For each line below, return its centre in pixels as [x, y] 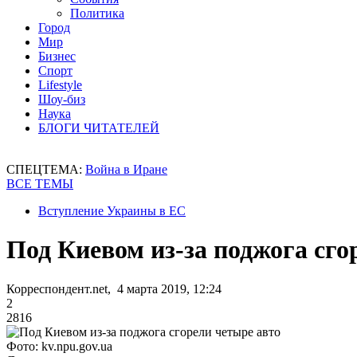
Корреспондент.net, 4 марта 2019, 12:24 [114, 288]
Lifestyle [60, 85]
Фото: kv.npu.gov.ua [59, 346]
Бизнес [57, 56]
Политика [97, 13]
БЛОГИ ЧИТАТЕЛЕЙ [99, 128]
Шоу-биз [62, 99]
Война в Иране [126, 169]
